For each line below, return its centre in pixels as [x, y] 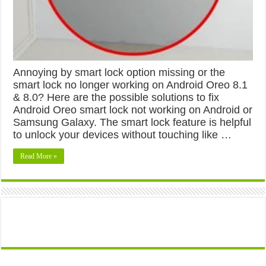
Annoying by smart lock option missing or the [119, 72]
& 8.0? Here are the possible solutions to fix [116, 97]
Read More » [39, 156]
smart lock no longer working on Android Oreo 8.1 [131, 85]
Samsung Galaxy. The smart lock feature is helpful [132, 122]
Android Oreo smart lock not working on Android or [133, 110]
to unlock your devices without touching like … [123, 134]
